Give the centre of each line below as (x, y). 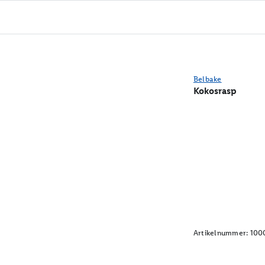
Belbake (207, 79)
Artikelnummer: (221, 232)
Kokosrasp (215, 91)
